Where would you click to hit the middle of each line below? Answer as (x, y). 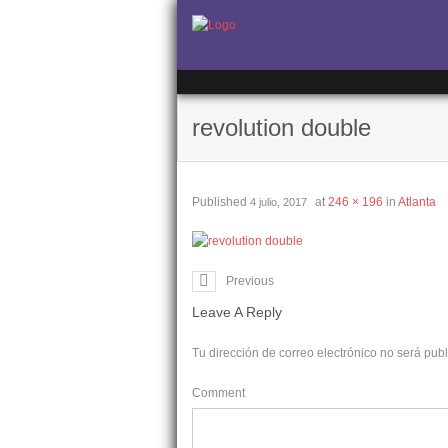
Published (221, 202)
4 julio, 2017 (278, 202)
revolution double (281, 127)
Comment (218, 393)
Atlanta (417, 202)
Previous (250, 281)
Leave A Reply (237, 312)
